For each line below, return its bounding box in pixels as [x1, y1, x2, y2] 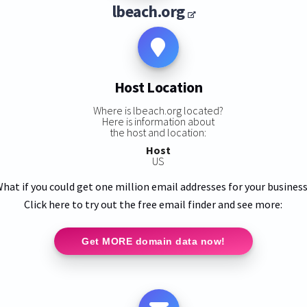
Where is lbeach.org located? [93, 103, 223, 117]
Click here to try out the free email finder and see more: [24, 197, 283, 211]
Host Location [114, 77, 203, 97]
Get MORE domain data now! [82, 235, 225, 247]
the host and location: [110, 125, 207, 139]
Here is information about [101, 114, 214, 128]
